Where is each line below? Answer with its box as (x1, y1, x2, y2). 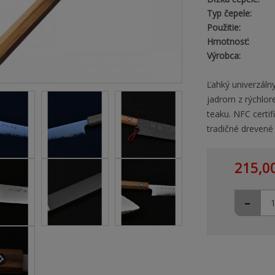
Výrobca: (206, 50, 241, 61)
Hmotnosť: (206, 36, 249, 47)
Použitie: (206, 21, 241, 33)
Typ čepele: (206, 7, 252, 19)
